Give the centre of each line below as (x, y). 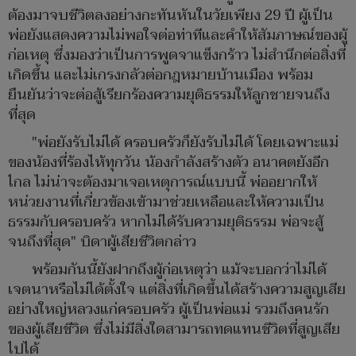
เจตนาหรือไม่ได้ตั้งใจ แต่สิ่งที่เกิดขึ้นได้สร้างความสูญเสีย (177, 289)
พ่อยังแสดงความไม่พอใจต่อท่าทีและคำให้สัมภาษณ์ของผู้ (178, 35)
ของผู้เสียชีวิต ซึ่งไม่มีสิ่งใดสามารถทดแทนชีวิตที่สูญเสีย (174, 329)
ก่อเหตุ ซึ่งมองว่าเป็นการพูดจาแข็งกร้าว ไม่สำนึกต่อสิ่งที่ (177, 55)
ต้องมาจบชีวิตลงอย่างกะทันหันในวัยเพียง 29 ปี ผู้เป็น (170, 15)
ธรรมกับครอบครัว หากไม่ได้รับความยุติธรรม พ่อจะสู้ (166, 222)
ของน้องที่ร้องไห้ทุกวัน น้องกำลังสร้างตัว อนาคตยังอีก (168, 162)
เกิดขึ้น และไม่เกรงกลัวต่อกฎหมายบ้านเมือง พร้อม (161, 75)
